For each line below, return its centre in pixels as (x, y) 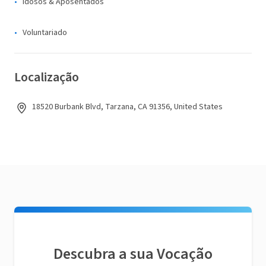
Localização (47, 77)
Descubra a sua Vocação (133, 254)
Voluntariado (45, 33)
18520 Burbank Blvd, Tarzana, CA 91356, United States (127, 107)
